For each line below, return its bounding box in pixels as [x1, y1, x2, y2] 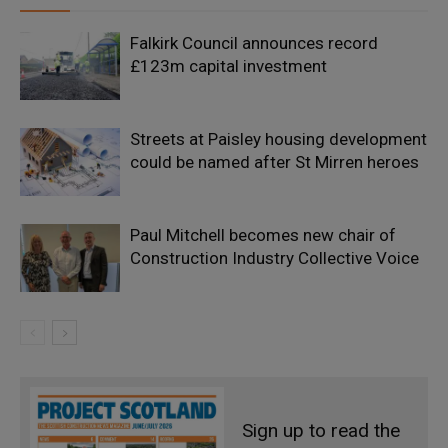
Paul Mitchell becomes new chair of [130, 224, 396, 245]
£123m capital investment [130, 55, 327, 76]
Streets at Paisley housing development [130, 128, 427, 149]
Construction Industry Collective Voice [130, 247, 419, 268]
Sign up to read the [242, 418, 400, 442]
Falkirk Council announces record [130, 32, 378, 53]
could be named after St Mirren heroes [130, 151, 419, 172]
